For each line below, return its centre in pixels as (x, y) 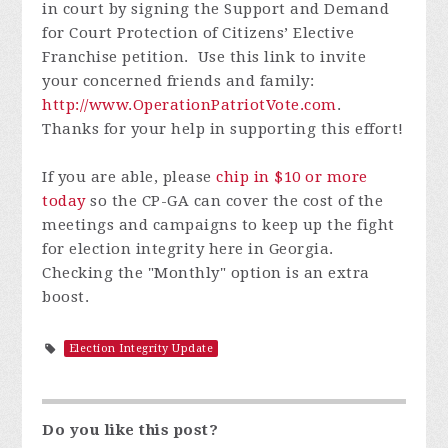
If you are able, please (129, 176)
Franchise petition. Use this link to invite (204, 56)
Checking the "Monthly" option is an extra (206, 272)
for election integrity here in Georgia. (188, 248)
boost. (66, 296)
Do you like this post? (130, 429)
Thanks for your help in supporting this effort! (223, 128)
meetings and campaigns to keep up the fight (218, 224)
